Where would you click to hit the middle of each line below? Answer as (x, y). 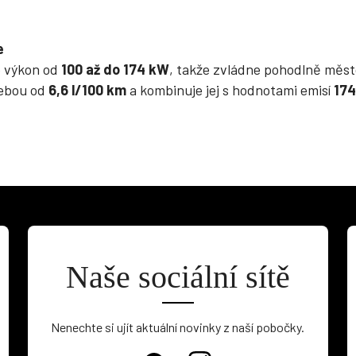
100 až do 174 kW (115, 69)
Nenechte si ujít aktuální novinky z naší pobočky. (178, 327)
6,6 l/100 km (87, 90)
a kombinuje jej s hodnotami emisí (230, 90)
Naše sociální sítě (178, 277)
